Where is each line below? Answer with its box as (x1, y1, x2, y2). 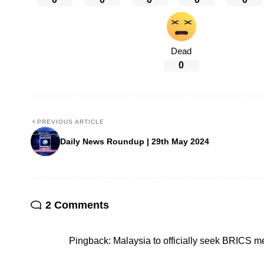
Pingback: (69, 236, 113, 246)
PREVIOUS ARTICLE (37, 118, 104, 126)
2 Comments (45, 199, 109, 212)
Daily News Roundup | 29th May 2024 (60, 136, 209, 146)
